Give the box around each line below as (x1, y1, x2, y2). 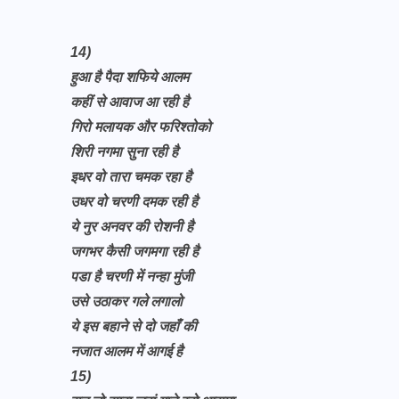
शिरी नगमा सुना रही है (70, 144, 182, 159)
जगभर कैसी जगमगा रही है (70, 244, 202, 259)
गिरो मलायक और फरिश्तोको (70, 119, 215, 134)
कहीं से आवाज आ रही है (70, 94, 192, 110)
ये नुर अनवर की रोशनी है (70, 219, 193, 234)
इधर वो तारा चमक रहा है (70, 169, 195, 184)
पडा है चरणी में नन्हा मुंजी (70, 269, 197, 284)
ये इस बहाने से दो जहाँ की (70, 319, 197, 334)
